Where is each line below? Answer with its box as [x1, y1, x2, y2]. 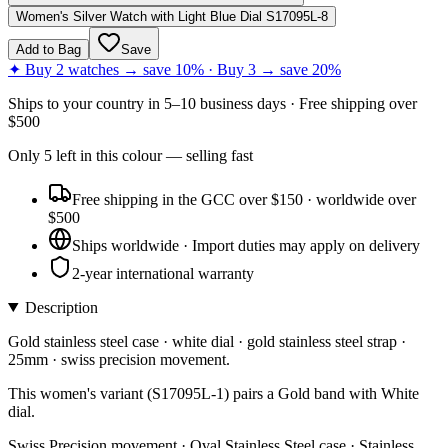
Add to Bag [16, 41, 81, 57]
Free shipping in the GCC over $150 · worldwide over [72, 190, 416, 208]
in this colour [76, 146, 162, 164]
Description [24, 298, 98, 316]
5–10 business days [164, 94, 286, 112]
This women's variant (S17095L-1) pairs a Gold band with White [8, 384, 419, 402]
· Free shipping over [286, 94, 417, 112]
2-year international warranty [72, 264, 254, 282]
